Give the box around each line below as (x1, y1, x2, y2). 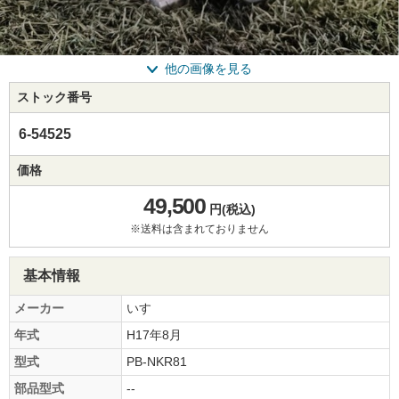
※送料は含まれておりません (130, 223, 269, 235)
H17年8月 (126, 328, 182, 342)
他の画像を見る (165, 61, 252, 76)
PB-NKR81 (126, 354, 187, 369)
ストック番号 (16, 90, 92, 104)
